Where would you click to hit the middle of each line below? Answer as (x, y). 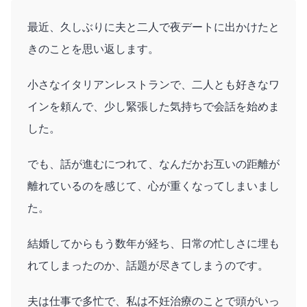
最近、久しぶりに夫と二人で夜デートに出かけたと (153, 27)
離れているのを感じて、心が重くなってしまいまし (153, 186)
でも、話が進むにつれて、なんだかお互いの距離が (153, 164)
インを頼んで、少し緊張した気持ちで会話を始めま (153, 106)
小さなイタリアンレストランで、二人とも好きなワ (153, 84)
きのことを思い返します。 (93, 49)
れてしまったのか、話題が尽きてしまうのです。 (148, 265)
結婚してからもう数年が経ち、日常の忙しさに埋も (153, 243)
